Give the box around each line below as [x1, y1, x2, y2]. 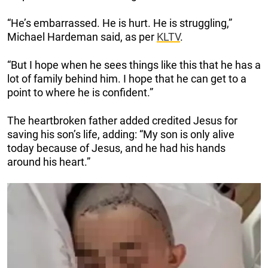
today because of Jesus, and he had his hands [7, 141, 226, 154]
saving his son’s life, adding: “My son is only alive [7, 127, 234, 141]
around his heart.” [7, 155, 90, 168]
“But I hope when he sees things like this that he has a [7, 58, 261, 71]
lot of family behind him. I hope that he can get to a [7, 72, 246, 85]
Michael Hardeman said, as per [7, 30, 157, 43]
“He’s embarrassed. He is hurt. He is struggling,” [7, 16, 232, 29]
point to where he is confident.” [7, 86, 153, 99]
